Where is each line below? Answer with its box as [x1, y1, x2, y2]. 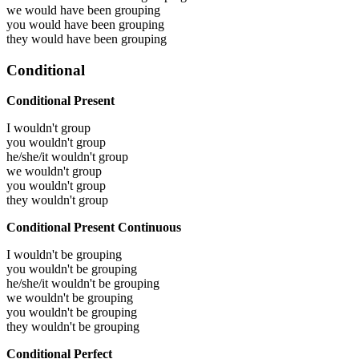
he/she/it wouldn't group [6, 150, 128, 164]
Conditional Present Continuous [6, 220, 181, 235]
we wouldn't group [6, 164, 102, 179]
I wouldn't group [6, 121, 91, 135]
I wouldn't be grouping [6, 248, 122, 262]
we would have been [6, 2, 115, 17]
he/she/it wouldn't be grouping [6, 276, 159, 291]
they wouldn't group [6, 193, 108, 208]
